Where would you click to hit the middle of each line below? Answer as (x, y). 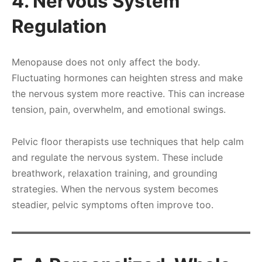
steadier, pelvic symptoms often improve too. (113, 204)
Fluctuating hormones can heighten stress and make (127, 77)
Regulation (59, 27)
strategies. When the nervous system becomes (115, 189)
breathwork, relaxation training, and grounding (115, 173)
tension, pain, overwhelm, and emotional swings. (119, 109)
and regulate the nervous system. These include (117, 157)
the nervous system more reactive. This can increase (128, 93)
